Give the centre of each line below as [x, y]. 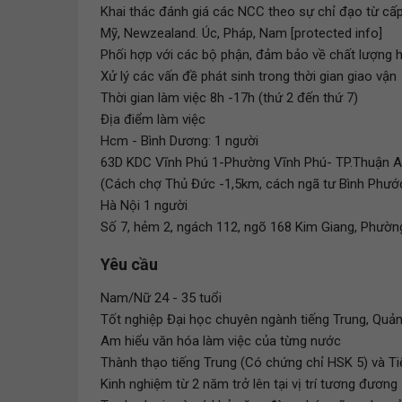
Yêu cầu [129, 264]
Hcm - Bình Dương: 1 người [179, 141]
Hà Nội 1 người [144, 205]
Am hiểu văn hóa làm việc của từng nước [221, 341]
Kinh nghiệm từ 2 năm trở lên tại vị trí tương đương [249, 384]
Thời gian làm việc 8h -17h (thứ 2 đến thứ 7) [229, 98]
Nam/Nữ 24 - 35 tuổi [161, 298]
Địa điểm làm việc [153, 119]
